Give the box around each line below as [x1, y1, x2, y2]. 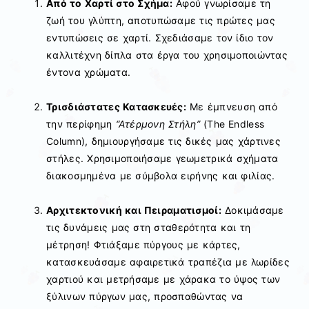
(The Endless [199, 118, 265, 130]
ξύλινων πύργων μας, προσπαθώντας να [46, 290, 243, 303]
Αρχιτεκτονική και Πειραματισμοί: [46, 204, 221, 217]
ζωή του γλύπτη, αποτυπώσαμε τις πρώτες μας [46, 14, 275, 26]
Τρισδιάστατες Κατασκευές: [46, 101, 187, 113]
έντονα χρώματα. [46, 66, 131, 78]
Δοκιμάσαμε [221, 204, 284, 217]
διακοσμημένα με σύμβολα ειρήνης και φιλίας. [46, 170, 275, 182]
